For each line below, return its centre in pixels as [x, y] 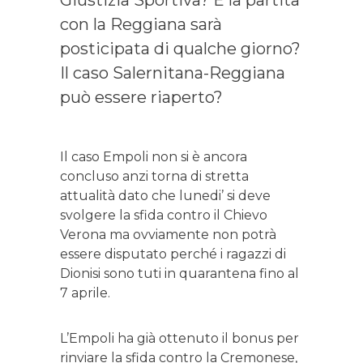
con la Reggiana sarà [141, 25]
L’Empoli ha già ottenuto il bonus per [179, 339]
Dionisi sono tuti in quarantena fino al [179, 274]
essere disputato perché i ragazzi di [173, 254]
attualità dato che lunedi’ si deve [165, 196]
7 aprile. [85, 293]
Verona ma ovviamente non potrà [168, 235]
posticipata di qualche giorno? [180, 49]
